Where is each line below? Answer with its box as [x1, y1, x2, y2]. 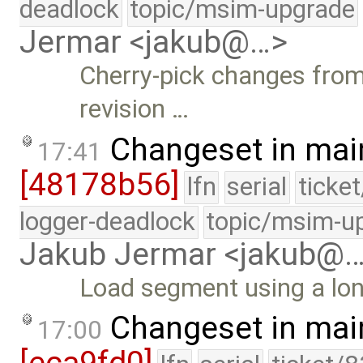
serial [227, 171, 288, 202]
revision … [79, 94, 190, 125]
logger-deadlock [19, 206, 195, 237]
